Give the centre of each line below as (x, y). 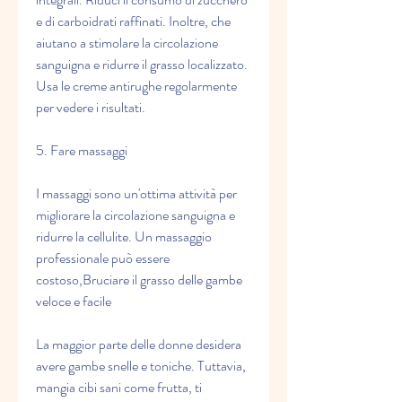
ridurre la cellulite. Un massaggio (124, 237)
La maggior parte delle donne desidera (139, 345)
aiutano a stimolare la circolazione (127, 43)
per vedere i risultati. (91, 108)
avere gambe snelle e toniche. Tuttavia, (141, 366)
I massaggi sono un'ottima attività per (136, 194)
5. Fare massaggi (82, 151)
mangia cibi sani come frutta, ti (119, 388)
